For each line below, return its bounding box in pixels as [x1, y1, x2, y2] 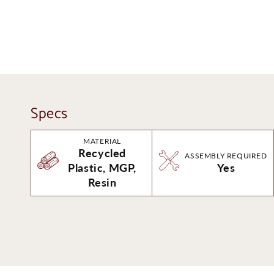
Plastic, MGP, [68, 161, 137, 174]
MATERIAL [83, 136, 122, 146]
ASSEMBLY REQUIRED [185, 151, 267, 160]
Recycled [78, 146, 127, 160]
